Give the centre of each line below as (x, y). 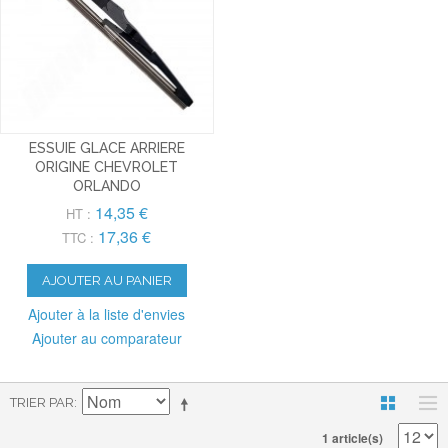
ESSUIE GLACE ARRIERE (106, 147)
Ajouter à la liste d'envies (107, 313)
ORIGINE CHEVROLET (107, 166)
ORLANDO (106, 185)
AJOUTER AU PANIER (106, 280)
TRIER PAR (42, 402)
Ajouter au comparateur (106, 337)
